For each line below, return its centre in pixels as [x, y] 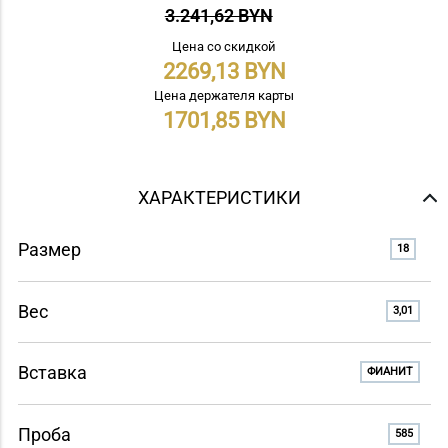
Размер [49, 250]
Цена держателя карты [224, 96]
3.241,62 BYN [218, 16]
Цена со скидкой [224, 47]
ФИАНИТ [389, 372]
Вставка [52, 373]
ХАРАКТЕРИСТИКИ [219, 198]
